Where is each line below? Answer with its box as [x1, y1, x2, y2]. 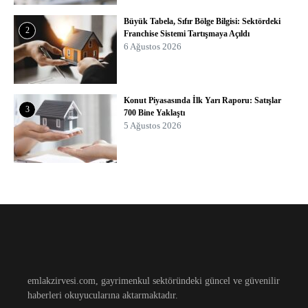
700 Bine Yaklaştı [124, 107, 185, 118]
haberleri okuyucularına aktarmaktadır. [27, 289, 178, 300]
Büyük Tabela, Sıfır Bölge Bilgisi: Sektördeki [124, 16, 280, 26]
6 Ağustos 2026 [124, 41, 181, 52]
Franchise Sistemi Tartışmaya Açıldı [124, 28, 250, 38]
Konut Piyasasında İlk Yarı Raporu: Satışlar [124, 95, 281, 105]
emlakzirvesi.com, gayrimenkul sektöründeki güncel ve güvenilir [27, 275, 280, 286]
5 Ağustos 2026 [124, 120, 181, 131]
